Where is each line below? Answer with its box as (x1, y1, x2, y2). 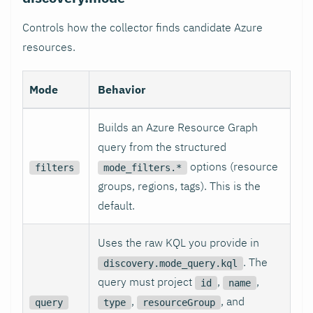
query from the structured (98, 139, 226, 154)
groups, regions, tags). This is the (98, 178, 261, 193)
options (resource (187, 159, 278, 173)
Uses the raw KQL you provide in (98, 235, 259, 249)
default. (98, 198, 135, 212)
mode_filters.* (103, 161, 182, 173)
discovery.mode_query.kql (103, 257, 238, 269)
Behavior (98, 82, 145, 96)
